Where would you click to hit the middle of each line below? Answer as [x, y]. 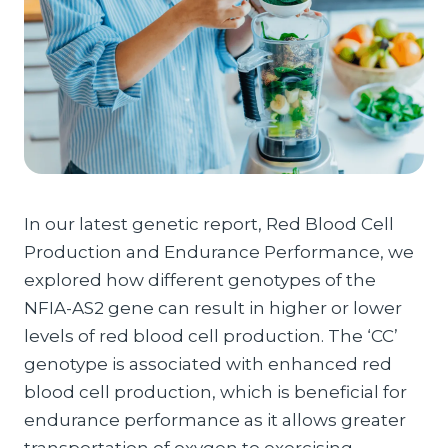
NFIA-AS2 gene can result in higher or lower [213, 308]
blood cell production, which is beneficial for [215, 392]
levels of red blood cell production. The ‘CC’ [211, 336]
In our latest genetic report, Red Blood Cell [209, 224]
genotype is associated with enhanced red [208, 364]
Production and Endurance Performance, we [219, 252]
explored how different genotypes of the [200, 280]
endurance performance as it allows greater [215, 420]
